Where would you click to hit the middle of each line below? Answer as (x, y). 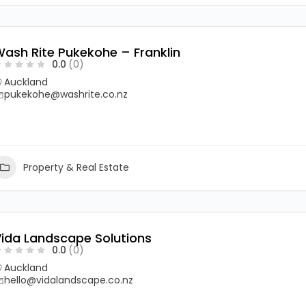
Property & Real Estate (76, 167)
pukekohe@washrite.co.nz (66, 94)
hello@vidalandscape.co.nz (69, 280)
